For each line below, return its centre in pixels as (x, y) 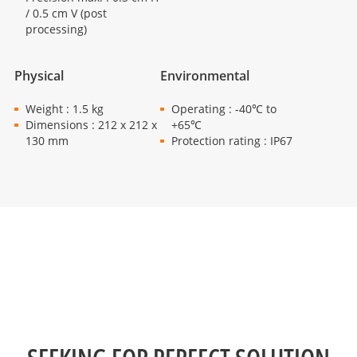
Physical (39, 76)
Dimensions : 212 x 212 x (92, 124)
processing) (57, 29)
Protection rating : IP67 (231, 140)
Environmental (205, 76)
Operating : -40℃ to (224, 108)
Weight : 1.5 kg (65, 108)
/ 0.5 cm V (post (67, 13)
